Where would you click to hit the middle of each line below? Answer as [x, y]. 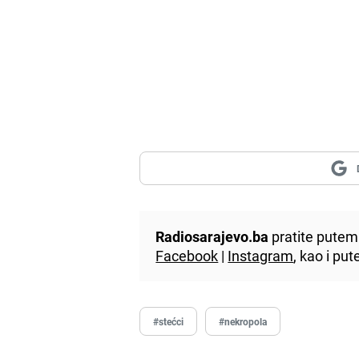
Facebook [187, 255]
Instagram [261, 255]
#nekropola [243, 321]
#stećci [169, 321]
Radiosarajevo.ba [212, 236]
